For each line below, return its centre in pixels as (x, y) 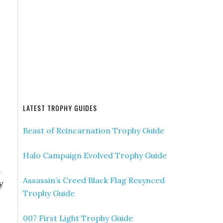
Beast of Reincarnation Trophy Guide (94, 130)
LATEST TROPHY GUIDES (60, 108)
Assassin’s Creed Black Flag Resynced (94, 180)
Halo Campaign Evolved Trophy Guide (95, 155)
